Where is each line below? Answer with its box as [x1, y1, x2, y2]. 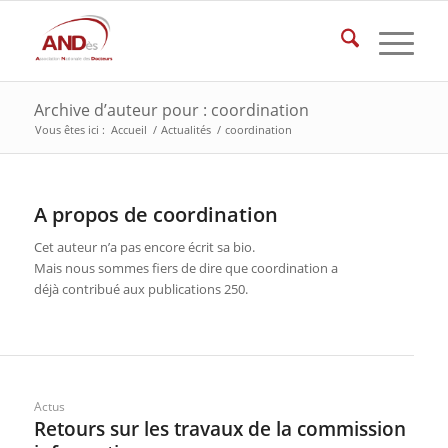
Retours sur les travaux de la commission [33, 416, 406, 443]
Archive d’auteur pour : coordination [33, 99, 309, 121]
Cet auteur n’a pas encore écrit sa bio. [33, 238, 255, 257]
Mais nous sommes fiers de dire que [33, 259, 251, 278]
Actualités [160, 122, 211, 137]
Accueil [110, 122, 147, 137]
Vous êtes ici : [34, 122, 105, 137]
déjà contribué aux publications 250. [33, 280, 248, 299]
